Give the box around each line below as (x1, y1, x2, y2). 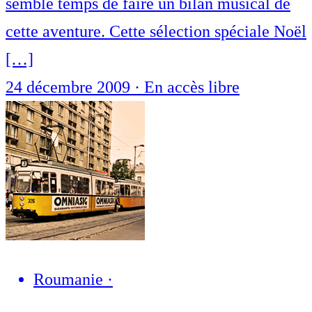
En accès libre (144, 78, 240, 97)
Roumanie (33, 270, 103, 289)
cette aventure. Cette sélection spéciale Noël (6, 22, 306, 41)
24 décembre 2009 (6, 78, 134, 97)
